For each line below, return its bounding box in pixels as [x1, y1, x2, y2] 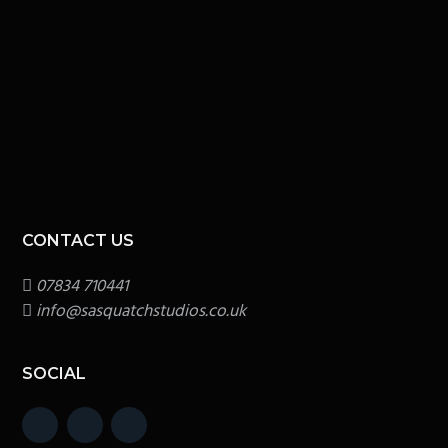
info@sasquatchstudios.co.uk [36, 297, 247, 325]
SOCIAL [22, 363, 87, 383]
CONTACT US [22, 230, 135, 250]
